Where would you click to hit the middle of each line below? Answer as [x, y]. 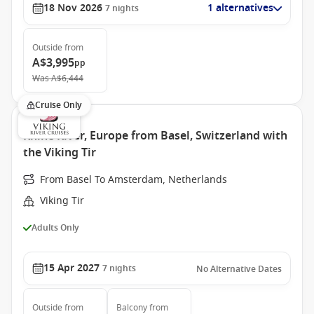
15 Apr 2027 [71, 268]
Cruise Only [59, 105]
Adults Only [55, 227]
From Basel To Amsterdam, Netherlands [134, 180]
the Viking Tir [60, 153]
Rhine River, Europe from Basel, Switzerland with [155, 136]
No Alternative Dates [239, 269]
